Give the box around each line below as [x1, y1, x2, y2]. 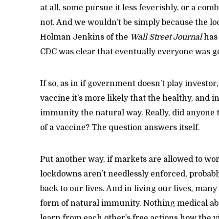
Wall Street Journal [130, 32, 202, 42]
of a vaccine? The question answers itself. [40, 123, 200, 132]
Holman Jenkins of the [40, 32, 130, 42]
